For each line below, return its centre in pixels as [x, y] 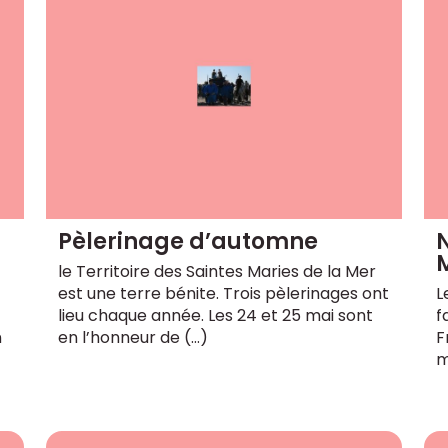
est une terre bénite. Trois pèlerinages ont [224, 294]
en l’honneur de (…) [133, 338]
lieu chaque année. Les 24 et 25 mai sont [216, 316]
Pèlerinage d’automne [188, 242]
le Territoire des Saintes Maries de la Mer [217, 272]
